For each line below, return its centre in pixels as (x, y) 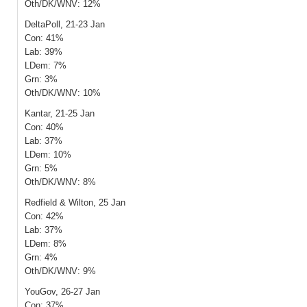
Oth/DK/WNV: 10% (63, 93)
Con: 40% (44, 127)
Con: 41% (44, 38)
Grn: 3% (41, 79)
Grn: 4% (41, 257)
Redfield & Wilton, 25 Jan (75, 202)
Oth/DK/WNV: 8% (60, 182)
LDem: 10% (48, 155)
